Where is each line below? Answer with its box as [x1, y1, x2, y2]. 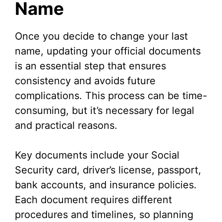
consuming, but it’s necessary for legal [15, 105, 194, 117]
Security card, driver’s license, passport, [15, 164, 201, 176]
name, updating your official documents [15, 45, 201, 57]
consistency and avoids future [15, 75, 156, 87]
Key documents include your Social [15, 149, 179, 162]
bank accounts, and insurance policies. [15, 179, 197, 191]
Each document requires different [15, 194, 172, 206]
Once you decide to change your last [15, 30, 188, 43]
